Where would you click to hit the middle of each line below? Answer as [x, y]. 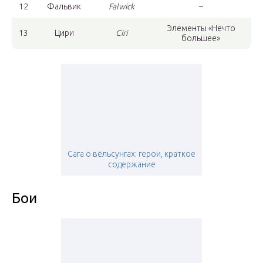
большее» [201, 38]
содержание [131, 165]
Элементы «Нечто [201, 28]
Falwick [122, 7]
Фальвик [64, 7]
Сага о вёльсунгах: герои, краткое [131, 154]
